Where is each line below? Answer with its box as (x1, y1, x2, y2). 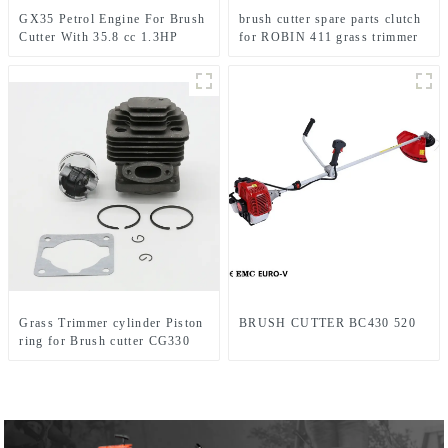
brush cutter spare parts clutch (239, 11, 421, 26)
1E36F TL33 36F (19, 351, 121, 366)
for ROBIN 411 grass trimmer (239, 29, 419, 44)
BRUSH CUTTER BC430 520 (239, 315, 417, 330)
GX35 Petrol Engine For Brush (19, 11, 206, 26)
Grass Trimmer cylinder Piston (19, 315, 204, 330)
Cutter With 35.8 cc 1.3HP (19, 29, 179, 44)
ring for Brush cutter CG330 (19, 333, 191, 348)
